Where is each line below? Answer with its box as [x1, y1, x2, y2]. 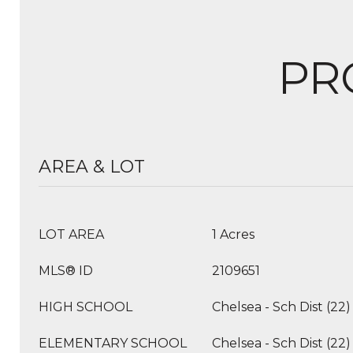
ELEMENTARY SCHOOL [39, 336, 187, 351]
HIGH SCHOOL [39, 299, 132, 314]
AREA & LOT [39, 156, 145, 177]
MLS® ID [39, 263, 93, 278]
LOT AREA [39, 227, 104, 242]
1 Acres [212, 227, 255, 242]
